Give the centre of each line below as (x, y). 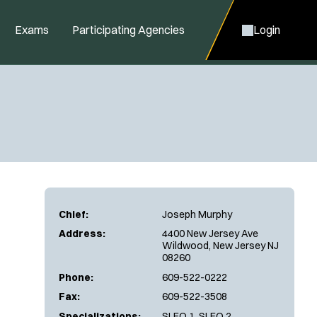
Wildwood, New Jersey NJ (220, 246)
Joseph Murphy (197, 214)
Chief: (74, 214)
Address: (82, 234)
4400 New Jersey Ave (210, 234)
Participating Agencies (128, 30)
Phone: (76, 277)
